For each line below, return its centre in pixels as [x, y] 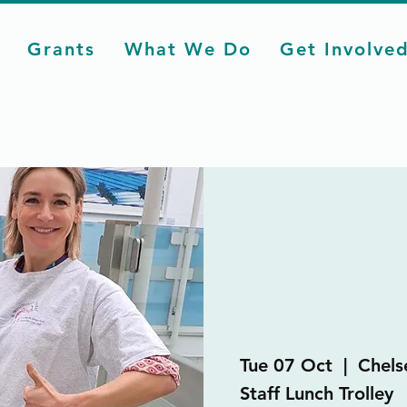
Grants [61, 49]
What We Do [188, 49]
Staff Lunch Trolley [317, 393]
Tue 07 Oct [286, 365]
